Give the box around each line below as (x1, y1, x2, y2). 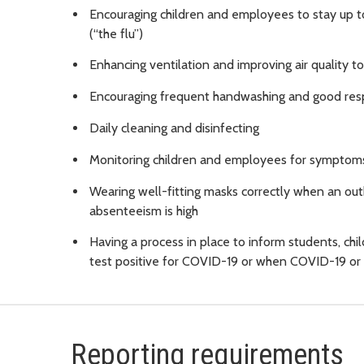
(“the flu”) (89, 25, 143, 41)
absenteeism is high (89, 202, 198, 219)
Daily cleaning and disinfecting (89, 120, 259, 136)
